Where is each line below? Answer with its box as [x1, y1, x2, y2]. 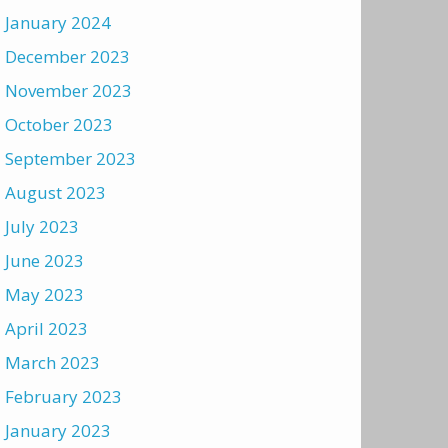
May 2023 [5, 283, 84, 306]
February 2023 [5, 385, 122, 408]
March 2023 [5, 351, 100, 374]
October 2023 [5, 113, 113, 136]
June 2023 [5, 249, 84, 272]
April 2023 [5, 317, 88, 340]
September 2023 [5, 147, 136, 170]
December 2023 [5, 45, 130, 68]
